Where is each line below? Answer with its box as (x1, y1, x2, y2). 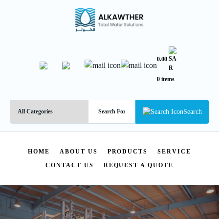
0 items (157, 75, 175, 83)
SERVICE (157, 148, 191, 155)
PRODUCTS (107, 148, 148, 155)
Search (183, 108, 202, 115)
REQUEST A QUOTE (103, 161, 174, 169)
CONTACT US (45, 161, 94, 169)
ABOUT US (59, 148, 98, 155)
